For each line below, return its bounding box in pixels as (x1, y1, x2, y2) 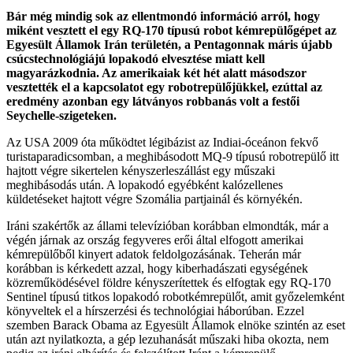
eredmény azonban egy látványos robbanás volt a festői (6, 94, 299, 108)
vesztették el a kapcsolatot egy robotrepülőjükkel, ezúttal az (6, 80, 322, 94)
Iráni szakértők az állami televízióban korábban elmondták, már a (6, 218, 329, 232)
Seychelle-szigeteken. (6, 108, 117, 122)
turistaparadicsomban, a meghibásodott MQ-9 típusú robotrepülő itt (6, 149, 339, 163)
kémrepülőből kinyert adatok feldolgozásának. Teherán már (6, 247, 301, 261)
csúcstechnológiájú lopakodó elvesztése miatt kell (6, 51, 265, 65)
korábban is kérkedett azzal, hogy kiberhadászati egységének (6, 261, 308, 275)
